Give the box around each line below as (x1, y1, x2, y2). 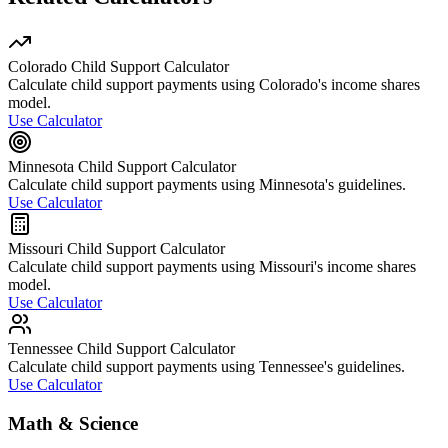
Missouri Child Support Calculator (8, 240, 225, 258)
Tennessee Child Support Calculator (8, 340, 235, 358)
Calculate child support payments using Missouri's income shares (8, 258, 416, 276)
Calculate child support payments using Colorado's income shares (8, 76, 420, 94)
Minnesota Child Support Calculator (8, 158, 236, 176)
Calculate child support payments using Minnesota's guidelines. (8, 176, 406, 194)
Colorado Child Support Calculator (8, 58, 229, 76)
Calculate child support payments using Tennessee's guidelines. (8, 358, 405, 376)
